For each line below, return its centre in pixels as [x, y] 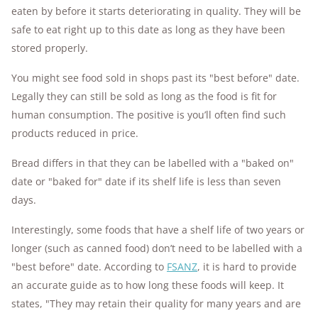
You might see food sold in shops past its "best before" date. [155, 78]
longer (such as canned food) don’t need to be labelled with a [157, 248]
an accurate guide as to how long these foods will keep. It [148, 285]
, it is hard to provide [247, 267]
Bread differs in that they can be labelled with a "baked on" [153, 163]
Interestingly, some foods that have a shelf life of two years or [158, 230]
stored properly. [50, 48]
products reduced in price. [75, 133]
